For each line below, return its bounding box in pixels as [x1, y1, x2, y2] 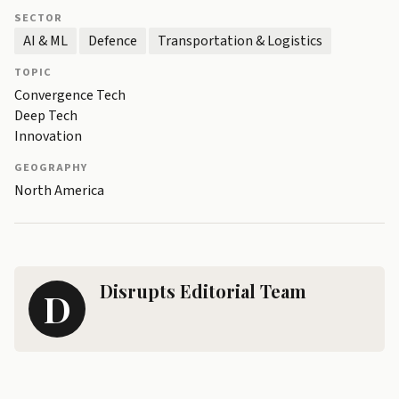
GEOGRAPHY [14, 159, 87, 176]
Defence [88, 31, 137, 52]
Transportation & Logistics [158, 31, 322, 52]
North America [14, 181, 104, 201]
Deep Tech [14, 106, 77, 126]
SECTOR [14, 10, 62, 27]
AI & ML [23, 31, 68, 52]
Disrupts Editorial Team [100, 279, 306, 304]
